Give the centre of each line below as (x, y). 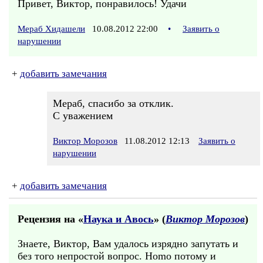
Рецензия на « (50, 219)
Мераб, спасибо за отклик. (113, 103)
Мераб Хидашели (51, 29)
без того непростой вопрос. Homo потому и (117, 256)
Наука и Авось (119, 219)
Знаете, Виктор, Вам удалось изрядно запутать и (128, 244)
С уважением (83, 116)
